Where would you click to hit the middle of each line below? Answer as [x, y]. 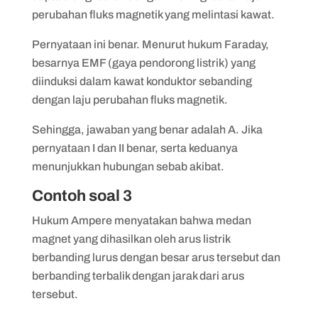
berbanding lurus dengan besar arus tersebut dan [156, 257]
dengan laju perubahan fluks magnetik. [130, 99]
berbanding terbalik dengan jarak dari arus [138, 275]
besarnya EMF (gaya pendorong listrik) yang [143, 62]
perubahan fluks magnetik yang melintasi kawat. [153, 14]
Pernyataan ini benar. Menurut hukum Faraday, [150, 44]
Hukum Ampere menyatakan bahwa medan [141, 220]
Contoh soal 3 [83, 196]
